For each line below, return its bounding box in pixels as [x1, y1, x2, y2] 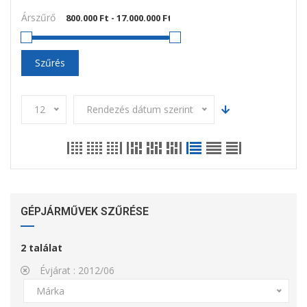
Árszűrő [21, 11, 56, 24]
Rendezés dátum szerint [86, 103, 193, 116]
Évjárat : [37, 264, 78, 277]
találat [29, 241, 62, 254]
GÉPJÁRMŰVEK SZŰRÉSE [21, 205, 149, 218]
